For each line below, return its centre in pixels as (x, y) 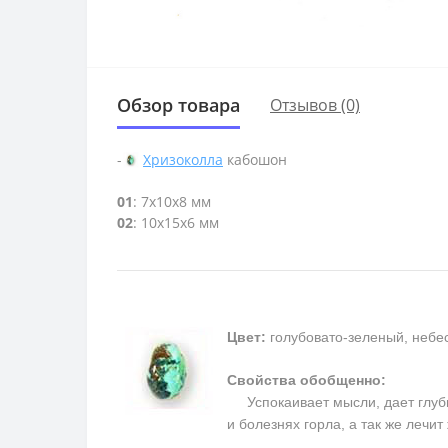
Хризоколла (183, 159)
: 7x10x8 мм (172, 202)
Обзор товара (178, 104)
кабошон (255, 159)
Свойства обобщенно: (306, 380)
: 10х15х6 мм (176, 223)
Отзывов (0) (315, 105)
